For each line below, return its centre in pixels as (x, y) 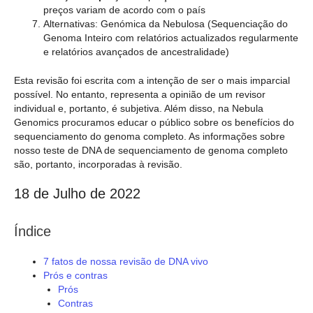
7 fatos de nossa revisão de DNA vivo (126, 261)
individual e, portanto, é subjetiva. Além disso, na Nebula (139, 108)
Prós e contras (75, 275)
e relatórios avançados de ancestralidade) (136, 51)
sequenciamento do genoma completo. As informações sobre (150, 136)
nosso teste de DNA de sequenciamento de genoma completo (151, 150)
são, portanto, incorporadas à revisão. (98, 164)
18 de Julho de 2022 (77, 193)
